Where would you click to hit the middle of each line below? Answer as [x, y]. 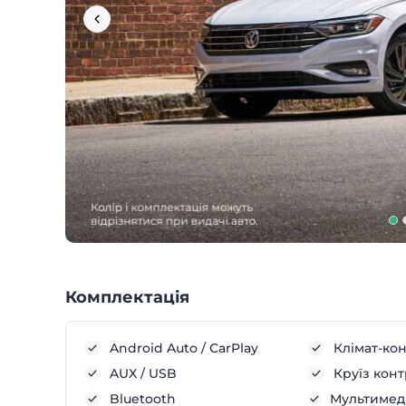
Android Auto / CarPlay [184, 348]
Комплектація [127, 297]
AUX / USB [143, 373]
